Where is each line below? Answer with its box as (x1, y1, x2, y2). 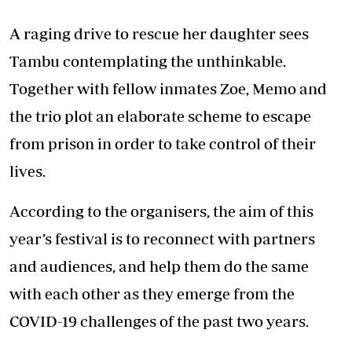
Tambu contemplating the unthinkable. (9, 52, 286, 70)
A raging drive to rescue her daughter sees (9, 24, 309, 42)
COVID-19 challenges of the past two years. (9, 312, 309, 330)
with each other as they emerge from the (9, 284, 295, 302)
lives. (9, 162, 46, 180)
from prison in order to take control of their (9, 134, 316, 152)
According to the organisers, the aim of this (9, 202, 313, 220)
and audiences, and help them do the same (9, 257, 309, 275)
